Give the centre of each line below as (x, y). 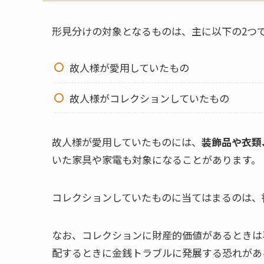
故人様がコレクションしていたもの (149, 98)
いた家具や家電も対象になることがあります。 (156, 160)
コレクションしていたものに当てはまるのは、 (157, 197)
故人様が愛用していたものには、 (127, 142)
